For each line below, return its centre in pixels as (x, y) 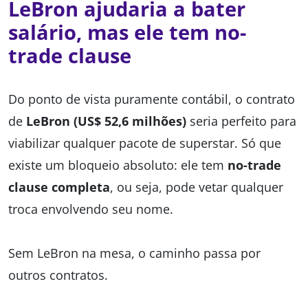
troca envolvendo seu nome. (91, 209)
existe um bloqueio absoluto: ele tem (118, 165)
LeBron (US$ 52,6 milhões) (106, 121)
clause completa (59, 187)
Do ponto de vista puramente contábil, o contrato (152, 99)
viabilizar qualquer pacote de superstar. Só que (145, 143)
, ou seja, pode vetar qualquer (197, 187)
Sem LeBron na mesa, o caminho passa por (134, 253)
